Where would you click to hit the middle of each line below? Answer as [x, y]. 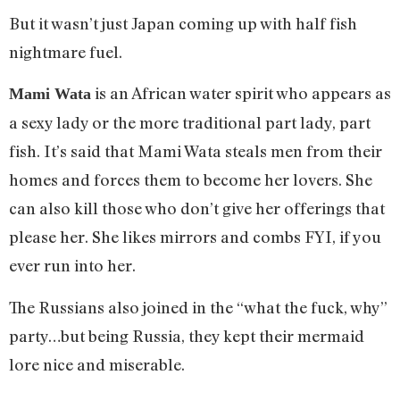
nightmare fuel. [66, 51]
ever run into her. [72, 266]
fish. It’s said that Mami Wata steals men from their [196, 151]
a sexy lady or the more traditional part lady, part [190, 123]
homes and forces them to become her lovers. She [191, 180]
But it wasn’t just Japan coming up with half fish [183, 23]
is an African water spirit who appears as [241, 93]
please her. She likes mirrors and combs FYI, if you [195, 237]
